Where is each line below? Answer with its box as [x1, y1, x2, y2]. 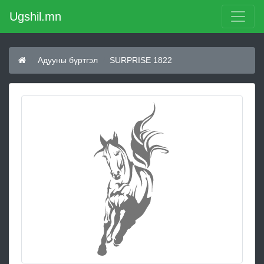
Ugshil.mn [9, 10, 61, 23]
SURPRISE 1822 [110, 55, 172, 65]
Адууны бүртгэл [38, 55, 98, 65]
